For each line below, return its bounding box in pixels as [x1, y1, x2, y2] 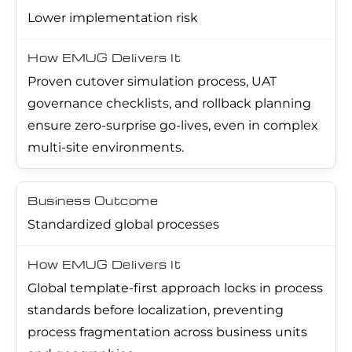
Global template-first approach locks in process [27, 280, 323, 295]
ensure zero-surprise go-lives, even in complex [27, 117, 318, 133]
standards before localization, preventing [27, 302, 284, 317]
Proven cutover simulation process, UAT [27, 73, 277, 89]
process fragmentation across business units [27, 324, 307, 339]
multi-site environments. [27, 139, 184, 155]
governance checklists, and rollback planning [27, 95, 311, 111]
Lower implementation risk [27, 9, 198, 25]
